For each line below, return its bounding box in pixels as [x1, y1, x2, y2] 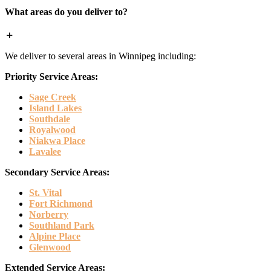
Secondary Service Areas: [5, 166, 109, 177]
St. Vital [29, 187, 62, 198]
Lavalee [29, 146, 61, 157]
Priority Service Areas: [5, 71, 98, 82]
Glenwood [29, 241, 71, 252]
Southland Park [29, 220, 94, 230]
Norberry [29, 209, 68, 220]
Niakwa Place [29, 135, 85, 146]
